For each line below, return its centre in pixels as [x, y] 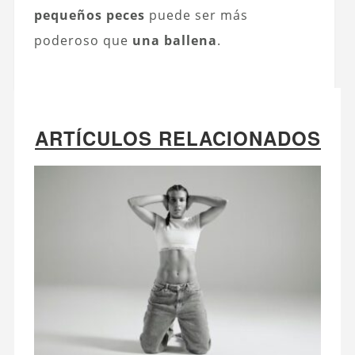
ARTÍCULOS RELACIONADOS [177, 137]
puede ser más [196, 15]
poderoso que [83, 40]
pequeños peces [89, 15]
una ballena [174, 40]
